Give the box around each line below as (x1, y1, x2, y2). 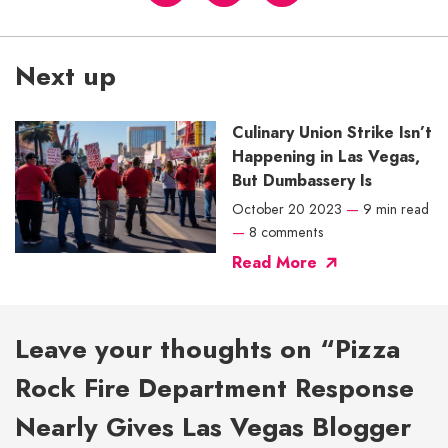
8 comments (249, 221, 323, 242)
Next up (15, 56, 116, 95)
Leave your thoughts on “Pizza (15, 329, 400, 368)
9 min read (363, 198, 429, 219)
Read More (232, 250, 317, 274)
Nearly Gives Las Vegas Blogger (15, 407, 411, 446)
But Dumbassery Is (232, 168, 372, 192)
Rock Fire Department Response (15, 368, 414, 407)
